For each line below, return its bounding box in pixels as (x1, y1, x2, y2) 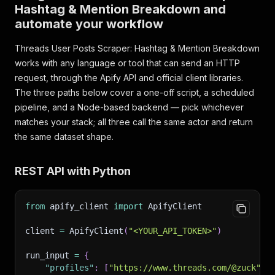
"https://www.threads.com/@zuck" (109, 263, 261, 273)
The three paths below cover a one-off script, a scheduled (15, 87, 254, 98)
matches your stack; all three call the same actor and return (15, 117, 253, 127)
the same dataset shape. (15, 131, 114, 142)
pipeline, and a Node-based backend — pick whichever (15, 102, 244, 112)
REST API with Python (15, 165, 131, 177)
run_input (25, 250, 74, 260)
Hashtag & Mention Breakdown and (15, 2, 226, 17)
